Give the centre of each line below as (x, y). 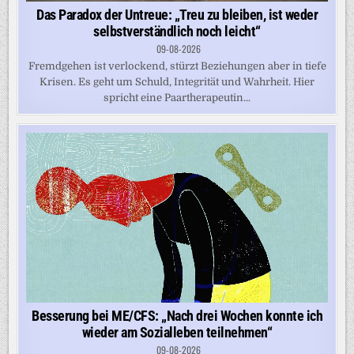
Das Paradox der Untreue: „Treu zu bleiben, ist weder (177, 15)
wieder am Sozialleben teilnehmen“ (177, 332)
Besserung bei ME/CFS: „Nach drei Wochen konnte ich (177, 316)
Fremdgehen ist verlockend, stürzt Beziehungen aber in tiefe (177, 66)
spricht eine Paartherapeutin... (177, 98)
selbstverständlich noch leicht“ (177, 32)
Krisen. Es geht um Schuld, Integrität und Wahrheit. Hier (177, 82)
